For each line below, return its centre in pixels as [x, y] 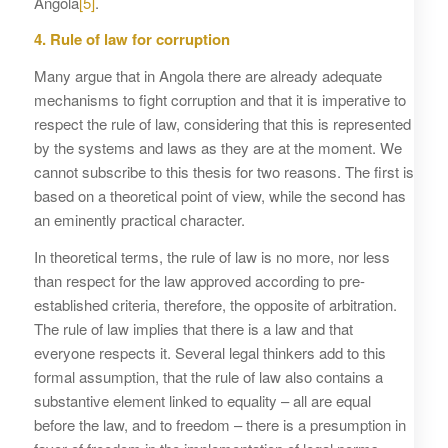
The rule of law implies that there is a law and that [193, 328]
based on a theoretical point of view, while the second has [219, 196]
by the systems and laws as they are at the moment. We [217, 148]
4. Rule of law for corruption [131, 39]
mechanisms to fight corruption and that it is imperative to [219, 100]
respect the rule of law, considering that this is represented [222, 124]
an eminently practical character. [139, 220]
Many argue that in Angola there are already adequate [207, 76]
